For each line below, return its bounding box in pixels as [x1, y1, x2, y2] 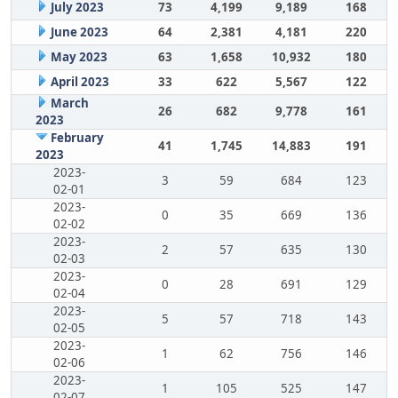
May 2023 [50, 49, 107, 65]
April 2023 [50, 74, 109, 90]
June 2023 [50, 24, 108, 40]
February [50, 130, 104, 146]
